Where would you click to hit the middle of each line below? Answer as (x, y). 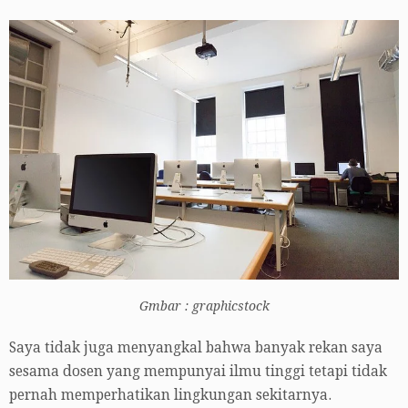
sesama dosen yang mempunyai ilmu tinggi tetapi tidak (198, 371)
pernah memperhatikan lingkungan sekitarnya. (170, 395)
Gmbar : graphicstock (204, 306)
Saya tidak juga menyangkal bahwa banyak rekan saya (196, 347)
